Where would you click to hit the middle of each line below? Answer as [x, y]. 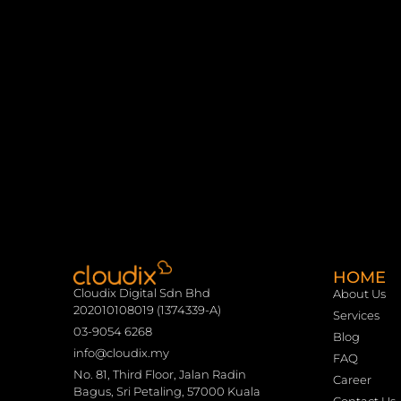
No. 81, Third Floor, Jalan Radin [160, 375]
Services [356, 315]
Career [352, 380]
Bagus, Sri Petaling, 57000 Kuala [167, 392]
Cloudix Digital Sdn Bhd [142, 293]
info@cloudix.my [121, 353]
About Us [359, 294]
